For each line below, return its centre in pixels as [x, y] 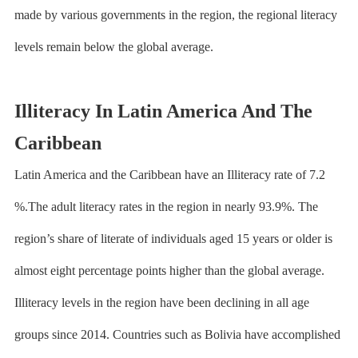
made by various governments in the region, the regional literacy [175, 15]
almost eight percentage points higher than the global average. [169, 270]
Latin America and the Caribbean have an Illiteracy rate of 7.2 [169, 175]
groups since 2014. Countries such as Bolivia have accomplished [177, 334]
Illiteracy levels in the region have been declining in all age [161, 302]
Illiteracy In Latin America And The [163, 111]
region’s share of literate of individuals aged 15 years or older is [173, 239]
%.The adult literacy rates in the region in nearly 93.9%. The [166, 207]
